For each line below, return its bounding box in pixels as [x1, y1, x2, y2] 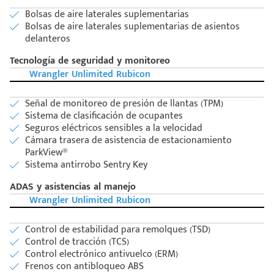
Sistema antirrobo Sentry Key [25, 157, 147, 174]
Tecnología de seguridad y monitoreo [10, 53, 170, 70]
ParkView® [25, 144, 68, 161]
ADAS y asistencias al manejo [10, 179, 136, 196]
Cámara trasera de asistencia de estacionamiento [25, 132, 232, 149]
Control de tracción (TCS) [25, 234, 129, 251]
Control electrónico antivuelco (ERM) [25, 246, 178, 263]
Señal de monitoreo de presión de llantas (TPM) [25, 95, 223, 113]
